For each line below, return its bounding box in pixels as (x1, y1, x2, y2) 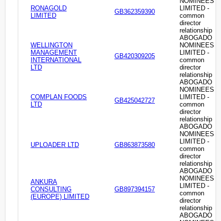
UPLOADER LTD (31, 141, 79, 149)
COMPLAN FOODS (31, 93, 87, 101)
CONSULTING (31, 185, 72, 193)
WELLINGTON (31, 41, 73, 49)
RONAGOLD (31, 4, 67, 12)
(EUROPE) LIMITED (31, 193, 89, 201)
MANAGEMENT (31, 49, 77, 57)
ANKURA (31, 178, 57, 186)
